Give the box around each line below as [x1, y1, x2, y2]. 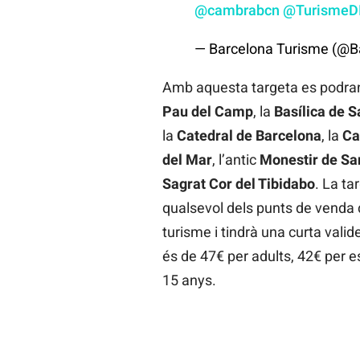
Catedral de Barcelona [176, 126, 321, 144]
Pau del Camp [162, 102, 253, 120]
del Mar [162, 150, 212, 168]
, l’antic [211, 150, 260, 168]
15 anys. [162, 271, 216, 288]
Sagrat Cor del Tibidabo [162, 174, 315, 192]
